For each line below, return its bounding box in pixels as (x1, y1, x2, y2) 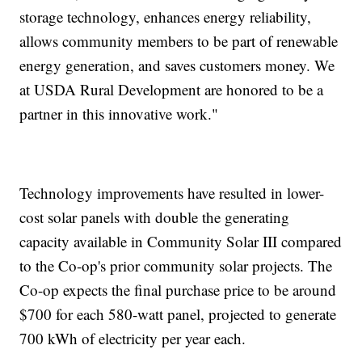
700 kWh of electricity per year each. (19, 328, 246, 349)
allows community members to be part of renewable (19, 31, 339, 52)
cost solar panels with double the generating (19, 207, 290, 228)
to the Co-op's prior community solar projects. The (19, 255, 333, 276)
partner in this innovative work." (19, 103, 219, 124)
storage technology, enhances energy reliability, (19, 6, 312, 27)
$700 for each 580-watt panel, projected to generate (19, 304, 337, 325)
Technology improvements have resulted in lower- (19, 183, 325, 204)
